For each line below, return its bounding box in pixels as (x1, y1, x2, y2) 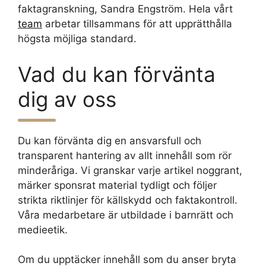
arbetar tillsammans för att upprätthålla (42, 18, 232, 30)
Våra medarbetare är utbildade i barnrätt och (18, 208, 233, 221)
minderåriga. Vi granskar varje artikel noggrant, (18, 164, 242, 176)
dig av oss (18, 86, 116, 112)
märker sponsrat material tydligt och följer (18, 179, 217, 191)
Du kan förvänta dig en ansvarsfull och (18, 134, 201, 147)
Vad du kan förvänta (18, 61, 216, 87)
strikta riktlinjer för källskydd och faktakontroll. (18, 194, 237, 206)
